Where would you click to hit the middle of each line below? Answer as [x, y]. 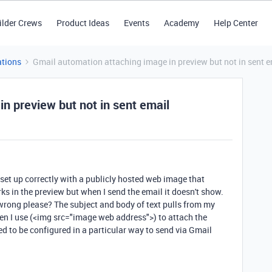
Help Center [236, 23]
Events [136, 23]
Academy [181, 23]
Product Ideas [83, 23]
